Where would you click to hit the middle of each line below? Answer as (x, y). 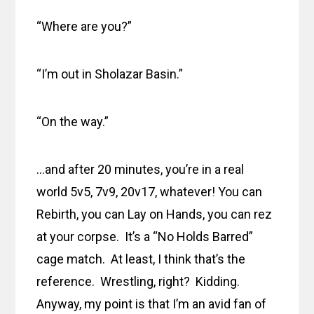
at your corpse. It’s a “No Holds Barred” (145, 237)
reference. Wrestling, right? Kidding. (140, 282)
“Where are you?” (84, 27)
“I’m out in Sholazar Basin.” (110, 74)
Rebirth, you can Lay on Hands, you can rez (155, 214)
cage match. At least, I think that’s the (141, 259)
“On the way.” (73, 122)
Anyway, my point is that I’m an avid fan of (152, 304)
